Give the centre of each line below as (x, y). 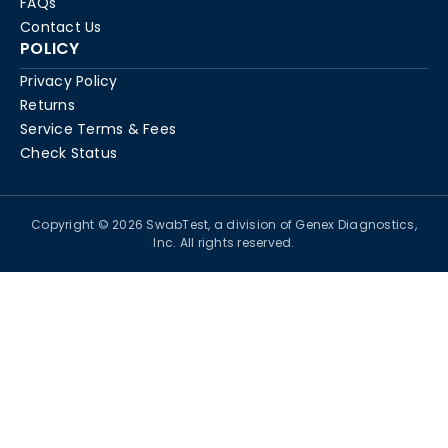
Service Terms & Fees (98, 129)
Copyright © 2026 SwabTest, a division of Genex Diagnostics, (224, 225)
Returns (47, 105)
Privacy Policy (69, 81)
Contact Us (61, 27)
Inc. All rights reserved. (224, 243)
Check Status (68, 153)
